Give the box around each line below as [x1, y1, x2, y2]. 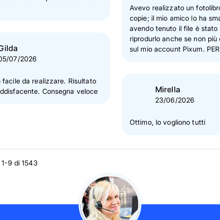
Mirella [155, 84, 180, 94]
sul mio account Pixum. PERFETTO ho [130, 45, 207, 53]
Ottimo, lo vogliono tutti [130, 118, 205, 126]
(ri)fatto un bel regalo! [130, 55, 200, 63]
